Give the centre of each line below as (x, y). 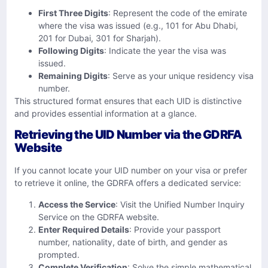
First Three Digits (73, 13)
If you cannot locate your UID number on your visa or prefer (131, 170)
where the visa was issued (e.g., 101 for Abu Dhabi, (138, 25)
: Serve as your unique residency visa (181, 75)
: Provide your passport (175, 229)
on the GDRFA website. (113, 217)
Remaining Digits (73, 75)
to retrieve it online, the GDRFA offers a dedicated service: (128, 183)
